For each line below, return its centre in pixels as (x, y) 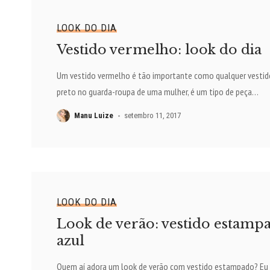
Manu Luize (93, 116)
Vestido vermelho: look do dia (159, 50)
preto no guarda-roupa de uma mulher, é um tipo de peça (154, 92)
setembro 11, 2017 (153, 116)
